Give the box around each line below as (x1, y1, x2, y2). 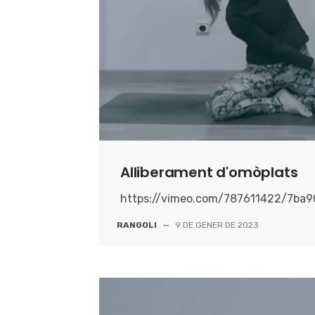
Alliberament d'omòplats (120, 162, 298, 182)
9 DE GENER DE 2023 (175, 219, 259, 230)
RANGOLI (117, 219, 157, 230)
